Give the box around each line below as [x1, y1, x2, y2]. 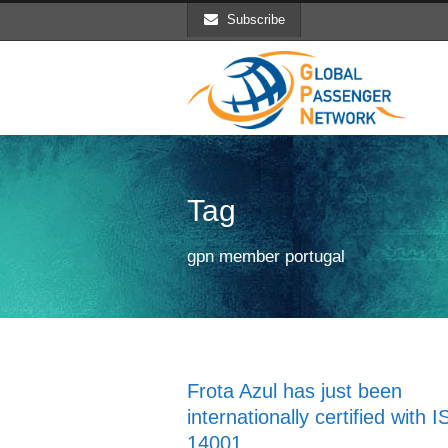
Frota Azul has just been [187, 380, 402, 402]
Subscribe [227, 12, 285, 27]
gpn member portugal [187, 247, 345, 266]
